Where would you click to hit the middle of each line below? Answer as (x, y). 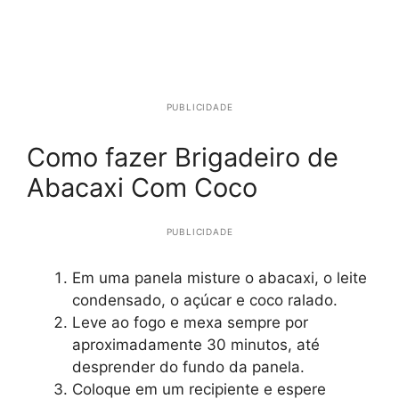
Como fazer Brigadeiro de (183, 157)
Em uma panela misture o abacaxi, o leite (220, 277)
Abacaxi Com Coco (142, 187)
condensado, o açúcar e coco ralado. (205, 300)
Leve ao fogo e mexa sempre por (190, 322)
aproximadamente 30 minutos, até (196, 344)
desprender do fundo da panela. (188, 366)
